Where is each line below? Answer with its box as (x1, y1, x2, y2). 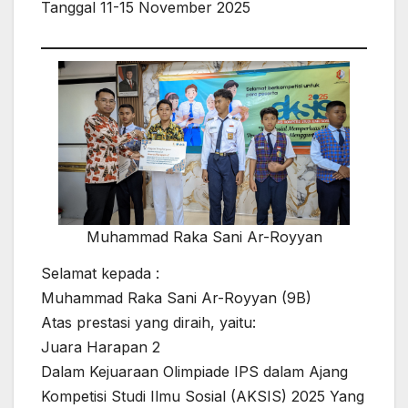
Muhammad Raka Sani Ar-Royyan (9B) (41, 288, 311, 307)
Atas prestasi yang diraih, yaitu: (41, 312, 256, 331)
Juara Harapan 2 (41, 337, 160, 356)
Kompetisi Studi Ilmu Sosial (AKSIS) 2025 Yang (41, 386, 364, 405)
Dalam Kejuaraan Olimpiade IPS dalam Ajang (41, 362, 348, 381)
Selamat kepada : (41, 263, 159, 282)
